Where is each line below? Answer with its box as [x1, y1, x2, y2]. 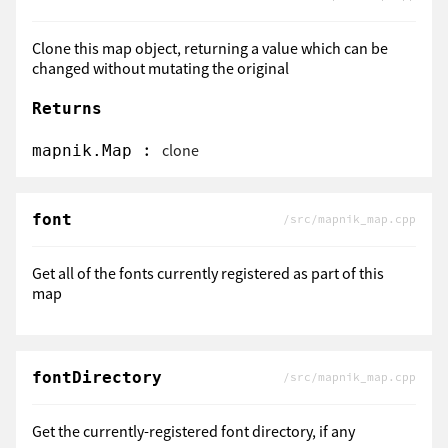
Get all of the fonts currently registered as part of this [32, 263, 384, 284]
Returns [32, 98, 102, 118]
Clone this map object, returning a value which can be [32, 37, 388, 58]
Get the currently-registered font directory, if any [32, 421, 355, 442]
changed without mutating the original [32, 57, 289, 78]
